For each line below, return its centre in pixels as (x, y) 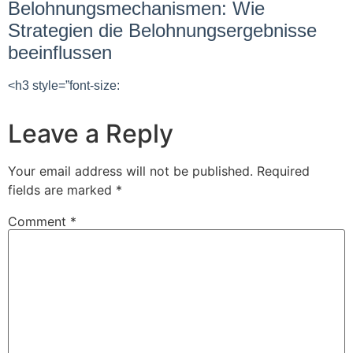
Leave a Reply (91, 134)
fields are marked (62, 190)
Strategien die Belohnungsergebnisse (162, 30)
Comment (39, 222)
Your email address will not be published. (130, 171)
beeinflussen (60, 52)
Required (283, 171)
